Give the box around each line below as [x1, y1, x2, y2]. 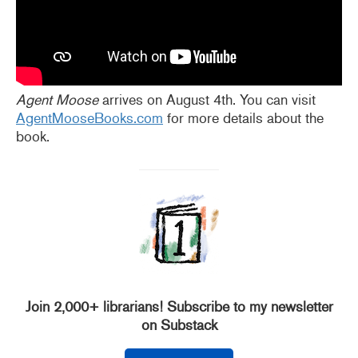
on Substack [141, 316, 217, 334]
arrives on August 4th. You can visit [98, 90, 316, 109]
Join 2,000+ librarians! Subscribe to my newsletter [25, 297, 333, 316]
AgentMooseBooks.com [16, 109, 163, 127]
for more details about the [163, 109, 324, 127]
